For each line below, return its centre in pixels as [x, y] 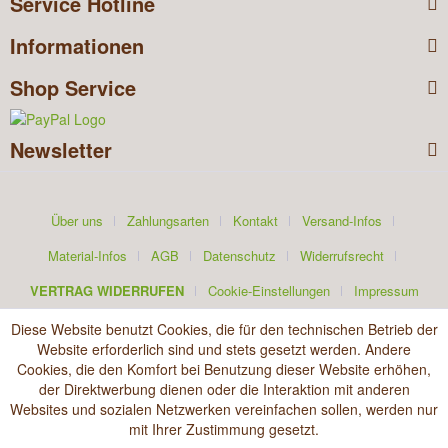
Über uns [76, 221]
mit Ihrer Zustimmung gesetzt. [224, 429]
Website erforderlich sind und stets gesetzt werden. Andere [224, 349]
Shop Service [73, 87]
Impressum [386, 291]
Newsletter [61, 149]
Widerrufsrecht [342, 256]
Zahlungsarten [167, 221]
